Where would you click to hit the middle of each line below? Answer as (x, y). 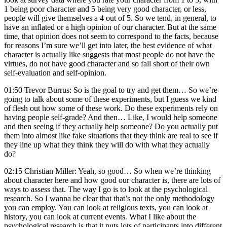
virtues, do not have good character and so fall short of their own (107, 63)
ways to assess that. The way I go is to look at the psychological (106, 189)
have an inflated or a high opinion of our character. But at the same (110, 27)
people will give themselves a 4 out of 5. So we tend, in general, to (110, 18)
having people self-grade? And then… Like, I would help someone (111, 117)
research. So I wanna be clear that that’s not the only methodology (109, 198)
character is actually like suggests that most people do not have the (109, 54)
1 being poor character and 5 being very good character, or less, (105, 9)
